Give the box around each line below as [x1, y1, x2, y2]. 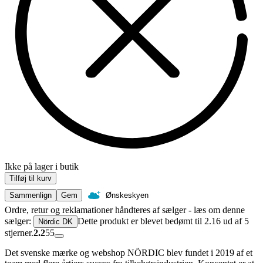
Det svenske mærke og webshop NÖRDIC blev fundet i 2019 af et [5, 248, 252, 258]
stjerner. [5, 228, 33, 238]
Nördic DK [38, 217, 73, 227]
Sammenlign [9, 191, 52, 200]
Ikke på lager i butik [5, 161, 79, 172]
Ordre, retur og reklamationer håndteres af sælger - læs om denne [5, 205, 245, 215]
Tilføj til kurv [9, 174, 52, 183]
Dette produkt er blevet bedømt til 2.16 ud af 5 [77, 216, 249, 227]
